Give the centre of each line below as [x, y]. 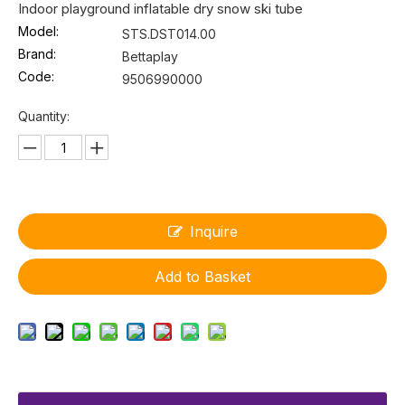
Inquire [213, 232]
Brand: [37, 54]
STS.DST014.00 [169, 34]
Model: [38, 32]
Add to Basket [202, 277]
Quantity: [44, 117]
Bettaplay [150, 57]
